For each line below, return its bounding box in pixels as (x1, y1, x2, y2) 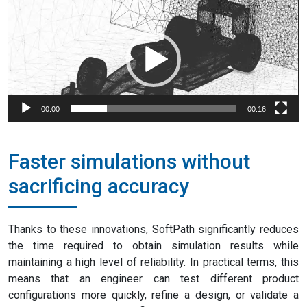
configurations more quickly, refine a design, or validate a (8, 288, 299, 302)
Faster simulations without (8, 149, 250, 174)
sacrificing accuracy (8, 174, 189, 199)
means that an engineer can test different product (8, 272, 299, 286)
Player (8, 14, 38, 27)
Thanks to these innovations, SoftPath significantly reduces (8, 223, 299, 236)
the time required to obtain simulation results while (8, 239, 299, 253)
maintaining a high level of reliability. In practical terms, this (8, 256, 299, 269)
